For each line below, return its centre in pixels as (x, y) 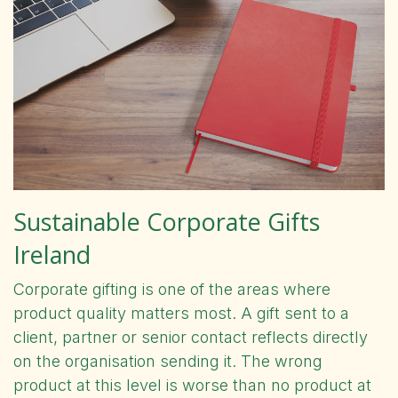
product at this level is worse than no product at (192, 385)
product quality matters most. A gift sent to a (181, 313)
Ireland (52, 254)
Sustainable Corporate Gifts (167, 221)
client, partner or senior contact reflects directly (191, 337)
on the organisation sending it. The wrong (168, 361)
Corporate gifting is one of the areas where (172, 289)
